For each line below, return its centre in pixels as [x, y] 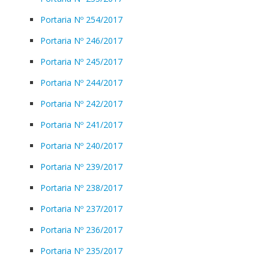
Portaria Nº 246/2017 [81, 41]
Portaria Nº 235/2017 [81, 251]
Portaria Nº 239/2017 [81, 167]
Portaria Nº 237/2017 [81, 209]
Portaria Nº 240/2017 [81, 146]
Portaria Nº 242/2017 [81, 104]
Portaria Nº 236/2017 [81, 230]
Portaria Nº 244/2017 [81, 83]
